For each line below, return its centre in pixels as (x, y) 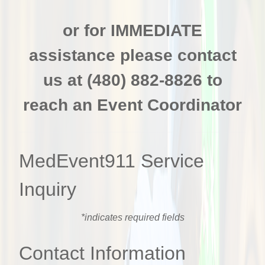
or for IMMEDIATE (132, 30)
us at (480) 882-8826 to (132, 80)
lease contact (183, 55)
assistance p (79, 55)
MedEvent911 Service (112, 161)
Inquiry (48, 189)
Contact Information (102, 253)
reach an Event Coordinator (132, 105)
